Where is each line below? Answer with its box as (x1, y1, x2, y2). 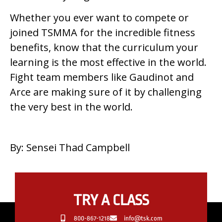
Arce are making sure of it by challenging (10, 85, 202, 99)
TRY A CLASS (73, 191, 149, 209)
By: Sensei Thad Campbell (10, 141, 130, 155)
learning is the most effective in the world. (10, 55, 207, 69)
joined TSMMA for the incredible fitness (10, 25, 195, 39)
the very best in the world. (10, 100, 133, 113)
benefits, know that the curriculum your (10, 40, 198, 54)
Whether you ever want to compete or (10, 10, 189, 24)
